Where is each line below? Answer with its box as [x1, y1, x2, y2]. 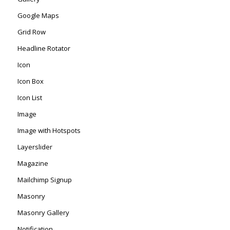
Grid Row [17, 27, 46, 37]
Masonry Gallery [17, 208, 69, 218]
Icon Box [17, 76, 44, 86]
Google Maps [17, 11, 59, 21]
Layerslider [17, 142, 52, 152]
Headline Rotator [17, 44, 70, 53]
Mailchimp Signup [17, 175, 72, 185]
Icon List [17, 93, 42, 103]
